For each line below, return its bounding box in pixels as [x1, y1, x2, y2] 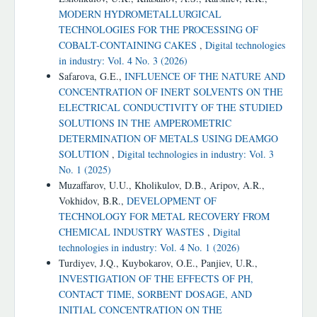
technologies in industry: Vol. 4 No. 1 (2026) [59, 241, 240, 255]
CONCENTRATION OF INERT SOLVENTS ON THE [59, 85, 283, 99]
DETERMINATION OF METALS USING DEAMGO [59, 132, 278, 146]
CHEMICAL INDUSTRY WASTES [59, 225, 207, 239]
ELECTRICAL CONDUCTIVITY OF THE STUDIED [59, 100, 282, 115]
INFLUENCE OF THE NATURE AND [125, 69, 285, 83]
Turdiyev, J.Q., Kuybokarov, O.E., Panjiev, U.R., [59, 256, 258, 270]
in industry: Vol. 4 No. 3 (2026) [59, 54, 188, 68]
